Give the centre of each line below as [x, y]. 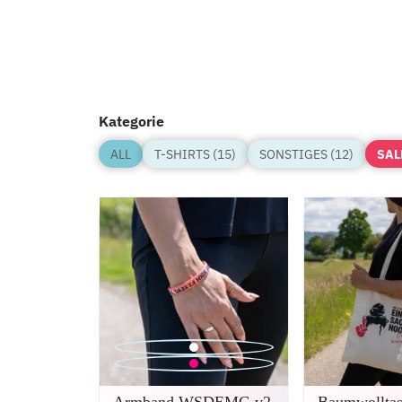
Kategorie [131, 121]
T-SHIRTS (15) [195, 154]
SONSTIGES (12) [306, 154]
